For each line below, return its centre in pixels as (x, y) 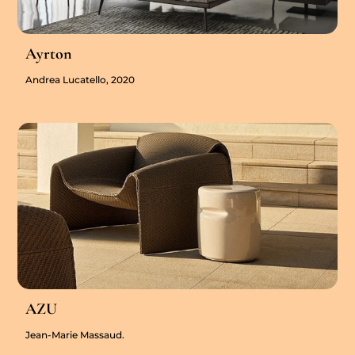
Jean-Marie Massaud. (75, 335)
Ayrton (49, 54)
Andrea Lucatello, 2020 (80, 80)
